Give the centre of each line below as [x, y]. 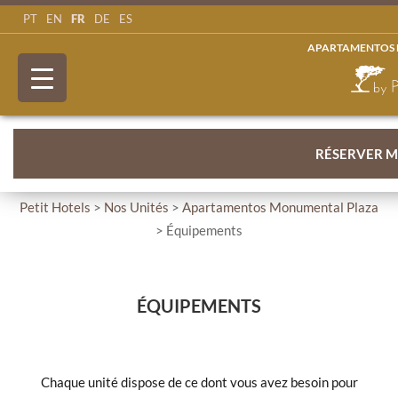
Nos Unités [136, 207]
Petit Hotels [55, 207]
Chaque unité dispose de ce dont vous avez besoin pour [199, 382]
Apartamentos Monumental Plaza [280, 207]
